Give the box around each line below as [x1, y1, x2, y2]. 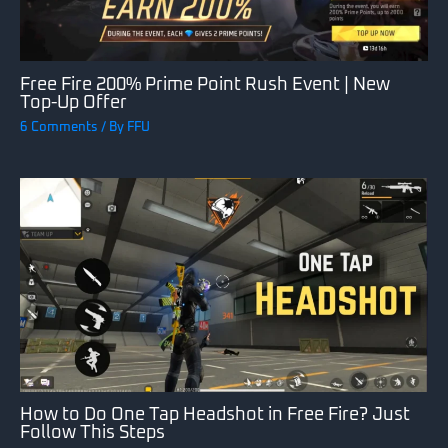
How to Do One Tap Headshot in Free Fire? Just [20, 406, 410, 425]
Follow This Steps [20, 424, 165, 443]
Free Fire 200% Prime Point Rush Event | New [20, 75, 390, 94]
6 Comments [20, 121, 98, 135]
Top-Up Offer [20, 93, 127, 112]
